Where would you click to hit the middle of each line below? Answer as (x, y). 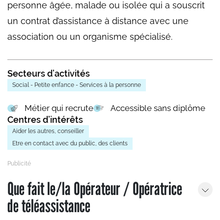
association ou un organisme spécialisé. (90, 37)
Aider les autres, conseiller (48, 131)
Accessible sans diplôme (158, 108)
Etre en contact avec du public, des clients (70, 144)
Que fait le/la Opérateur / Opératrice (95, 189)
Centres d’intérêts (45, 120)
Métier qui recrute (59, 108)
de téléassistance (49, 206)
